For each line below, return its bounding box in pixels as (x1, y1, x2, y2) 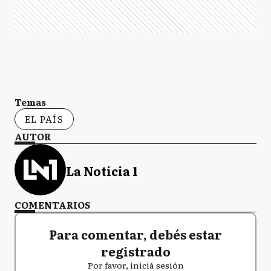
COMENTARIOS (15, 197, 90, 212)
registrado (100, 241, 171, 260)
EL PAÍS (25, 111, 64, 126)
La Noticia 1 (66, 162, 138, 180)
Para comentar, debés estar (49, 224, 222, 243)
